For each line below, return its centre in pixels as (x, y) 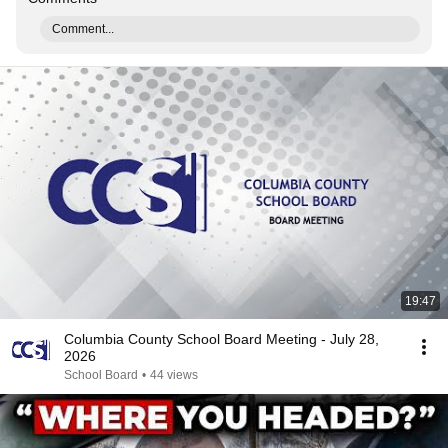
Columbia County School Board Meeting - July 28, (221, 339)
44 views (174, 375)
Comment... (83, 29)
